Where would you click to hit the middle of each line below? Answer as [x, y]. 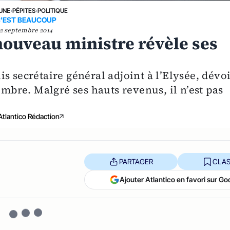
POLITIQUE [52, 11]
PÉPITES [24, 11]
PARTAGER [136, 161]
